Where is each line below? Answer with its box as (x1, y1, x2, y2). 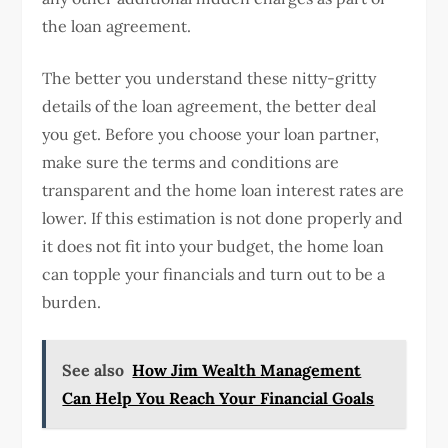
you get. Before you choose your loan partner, (42, 123, 380, 144)
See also (62, 359, 125, 380)
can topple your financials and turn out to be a (42, 263, 386, 284)
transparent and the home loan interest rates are (42, 179, 405, 200)
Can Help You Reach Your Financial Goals (62, 387, 375, 408)
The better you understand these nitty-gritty (42, 67, 377, 88)
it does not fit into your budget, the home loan (42, 235, 385, 256)
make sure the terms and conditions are (42, 151, 340, 172)
